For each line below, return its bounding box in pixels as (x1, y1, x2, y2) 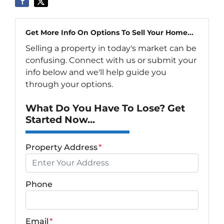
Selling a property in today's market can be (25, 43, 196, 53)
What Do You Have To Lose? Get (25, 101, 185, 114)
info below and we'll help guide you (25, 67, 166, 77)
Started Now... (25, 113, 95, 125)
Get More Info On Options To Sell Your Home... (25, 27, 193, 37)
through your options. (25, 79, 113, 89)
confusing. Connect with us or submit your (25, 55, 196, 65)
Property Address (25, 142, 97, 152)
